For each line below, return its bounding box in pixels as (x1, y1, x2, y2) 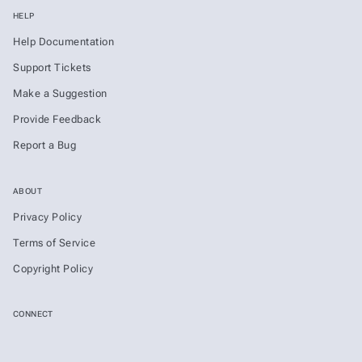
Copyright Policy (13, 262, 93, 275)
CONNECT (13, 309, 53, 319)
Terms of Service (13, 236, 95, 249)
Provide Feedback (13, 113, 101, 126)
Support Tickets (13, 61, 91, 74)
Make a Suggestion (13, 87, 107, 100)
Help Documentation (13, 36, 114, 48)
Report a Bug (13, 139, 76, 152)
